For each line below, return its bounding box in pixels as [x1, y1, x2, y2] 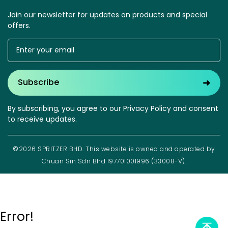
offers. [8, 20, 31, 31]
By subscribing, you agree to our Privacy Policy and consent [8, 103, 218, 113]
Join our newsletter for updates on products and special [8, 9, 207, 20]
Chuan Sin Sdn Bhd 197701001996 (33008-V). [41, 156, 187, 165]
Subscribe [18, 76, 59, 89]
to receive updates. [8, 113, 77, 124]
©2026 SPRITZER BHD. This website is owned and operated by [13, 144, 215, 153]
